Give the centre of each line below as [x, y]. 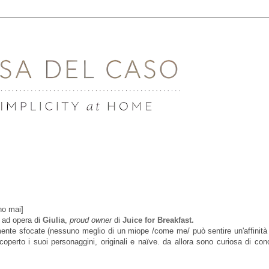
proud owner [92, 220]
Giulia [54, 220]
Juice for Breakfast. [158, 220]
